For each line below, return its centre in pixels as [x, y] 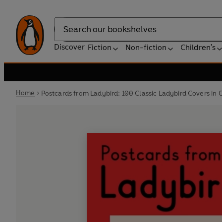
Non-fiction [146, 47]
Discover [69, 47]
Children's [198, 47]
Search [66, 34]
